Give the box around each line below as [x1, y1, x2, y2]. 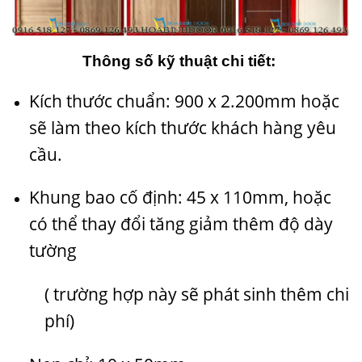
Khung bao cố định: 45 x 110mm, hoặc [28, 186, 331, 209]
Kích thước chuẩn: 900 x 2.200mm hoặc [28, 89, 339, 112]
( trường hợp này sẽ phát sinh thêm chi [44, 283, 349, 306]
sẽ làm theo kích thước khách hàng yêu [28, 116, 336, 139]
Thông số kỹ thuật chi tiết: [82, 52, 280, 69]
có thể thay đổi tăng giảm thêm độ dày [28, 213, 333, 236]
